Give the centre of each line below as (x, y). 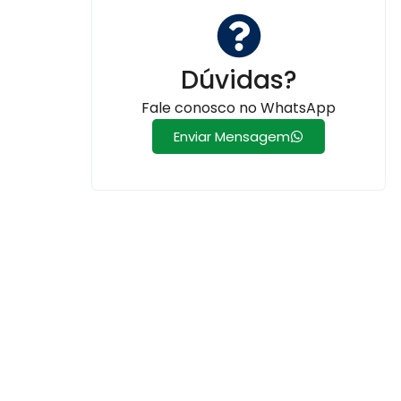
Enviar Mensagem (232, 136)
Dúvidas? (239, 80)
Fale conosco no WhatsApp (239, 107)
